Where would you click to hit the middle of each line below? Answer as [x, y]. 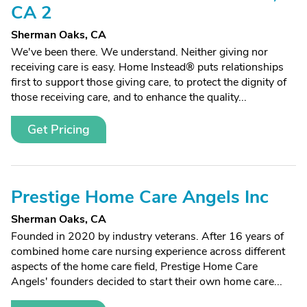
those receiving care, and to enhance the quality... [129, 97]
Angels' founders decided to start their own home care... [147, 282]
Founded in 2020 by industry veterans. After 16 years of [147, 236]
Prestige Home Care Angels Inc [140, 197]
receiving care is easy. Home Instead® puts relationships [147, 67]
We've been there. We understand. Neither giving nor [139, 52]
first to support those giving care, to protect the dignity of [149, 82]
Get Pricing [59, 130]
